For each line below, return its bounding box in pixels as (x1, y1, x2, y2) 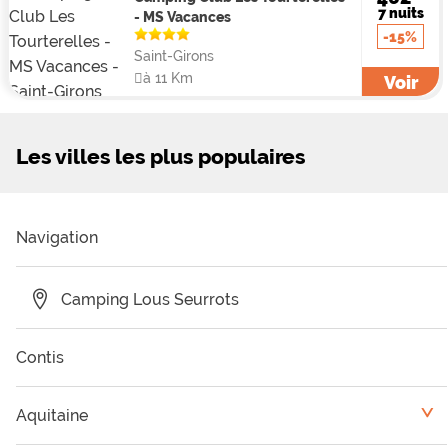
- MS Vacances (133, 8, 231, 26)
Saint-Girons (133, 47, 214, 65)
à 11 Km (142, 69, 193, 87)
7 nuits (377, 3, 424, 21)
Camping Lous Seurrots (60, 290, 239, 310)
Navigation (16, 228, 98, 248)
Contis (16, 348, 64, 368)
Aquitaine (16, 406, 88, 426)
